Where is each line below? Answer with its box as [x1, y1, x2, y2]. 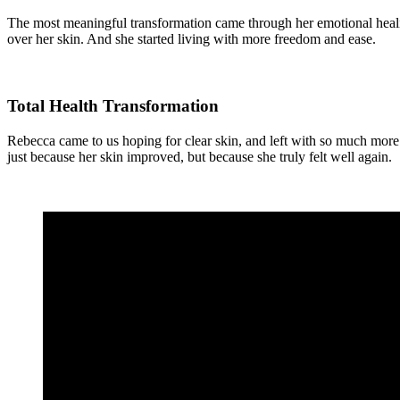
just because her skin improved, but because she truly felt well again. [7, 148, 392, 164]
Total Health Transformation [7, 96, 219, 116]
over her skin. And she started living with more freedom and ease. [7, 31, 376, 47]
